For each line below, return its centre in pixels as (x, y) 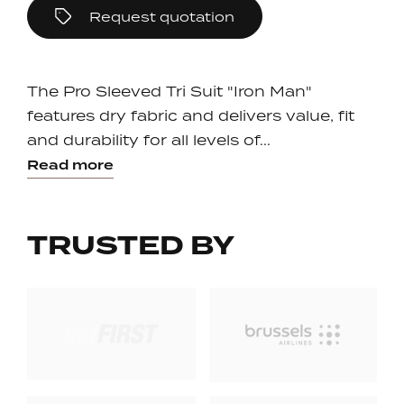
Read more (70, 165)
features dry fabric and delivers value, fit (191, 115)
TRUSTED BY (131, 246)
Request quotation (162, 17)
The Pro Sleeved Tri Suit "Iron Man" (170, 91)
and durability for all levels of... (149, 140)
